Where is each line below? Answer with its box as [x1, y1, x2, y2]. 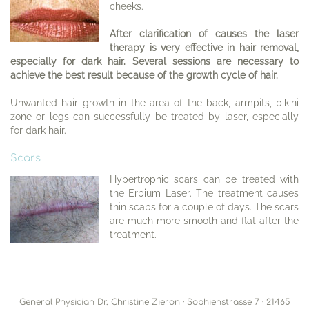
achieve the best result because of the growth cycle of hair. [10, 70, 278, 81]
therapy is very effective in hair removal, [110, 42, 299, 53]
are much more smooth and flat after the [110, 215, 299, 226]
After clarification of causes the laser [110, 28, 299, 39]
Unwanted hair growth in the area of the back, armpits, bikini [10, 97, 299, 108]
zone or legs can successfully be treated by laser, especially [10, 111, 299, 122]
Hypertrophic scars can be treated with [110, 174, 299, 185]
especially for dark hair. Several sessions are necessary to [10, 56, 299, 67]
